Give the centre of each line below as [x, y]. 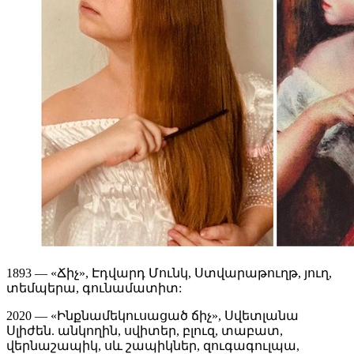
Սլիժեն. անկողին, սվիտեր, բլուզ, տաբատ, [145, 331]
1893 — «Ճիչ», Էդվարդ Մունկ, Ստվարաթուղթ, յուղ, [169, 273]
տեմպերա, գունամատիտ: [94, 288]
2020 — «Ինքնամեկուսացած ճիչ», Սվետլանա [153, 316]
